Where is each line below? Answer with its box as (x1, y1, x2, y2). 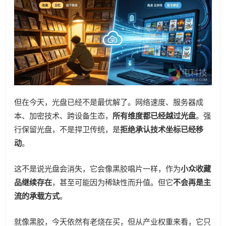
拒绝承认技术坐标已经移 (120, 124, 203, 134)
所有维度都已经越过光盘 (112, 110, 196, 121)
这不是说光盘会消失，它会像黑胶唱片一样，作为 (14, 163, 181, 174)
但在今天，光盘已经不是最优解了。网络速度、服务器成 (14, 97, 203, 107)
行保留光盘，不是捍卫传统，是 (14, 124, 120, 134)
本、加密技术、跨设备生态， (14, 110, 112, 121)
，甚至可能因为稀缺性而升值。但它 (52, 177, 173, 187)
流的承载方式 (14, 191, 60, 201)
